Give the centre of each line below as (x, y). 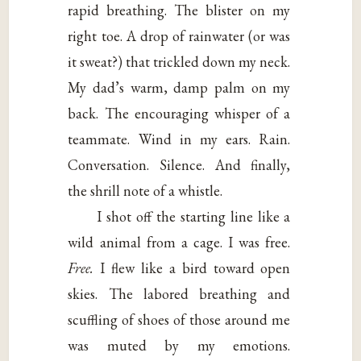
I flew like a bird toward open (195, 268)
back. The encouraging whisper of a (179, 113)
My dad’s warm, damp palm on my (179, 87)
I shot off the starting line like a (194, 216)
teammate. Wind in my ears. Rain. (179, 139)
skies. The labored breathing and (179, 293)
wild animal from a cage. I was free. (179, 242)
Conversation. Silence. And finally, (179, 164)
